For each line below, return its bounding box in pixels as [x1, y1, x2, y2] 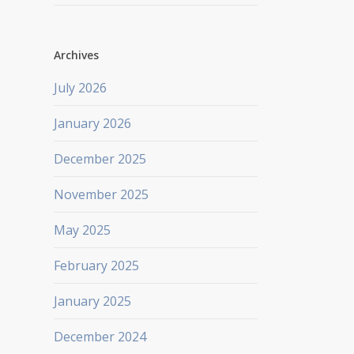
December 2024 [53, 327, 146, 345]
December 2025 [53, 149, 146, 168]
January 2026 [53, 114, 131, 132]
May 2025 [53, 220, 111, 239]
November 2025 [53, 185, 149, 203]
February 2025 [53, 256, 139, 274]
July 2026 [53, 78, 107, 96]
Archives [53, 47, 99, 62]
